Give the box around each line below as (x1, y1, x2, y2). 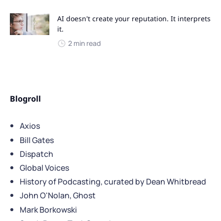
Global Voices (20, 162, 69, 174)
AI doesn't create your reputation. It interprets (57, 13, 211, 23)
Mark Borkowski (20, 204, 77, 215)
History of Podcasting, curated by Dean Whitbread (20, 176, 206, 187)
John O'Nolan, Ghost (20, 190, 96, 201)
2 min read (68, 38, 101, 48)
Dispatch (20, 148, 53, 159)
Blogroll (10, 93, 41, 105)
